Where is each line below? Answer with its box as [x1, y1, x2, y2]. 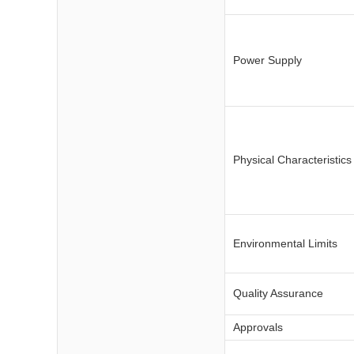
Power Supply [233, 54, 302, 66]
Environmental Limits [233, 237, 337, 250]
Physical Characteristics [233, 153, 352, 166]
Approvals [233, 321, 283, 333]
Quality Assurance [233, 287, 323, 299]
